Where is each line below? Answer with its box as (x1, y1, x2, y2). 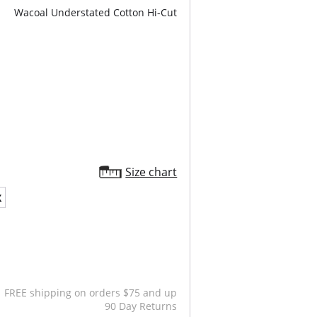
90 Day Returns (105, 299, 178, 313)
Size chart (125, 164, 178, 180)
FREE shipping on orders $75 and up (4, 286, 178, 299)
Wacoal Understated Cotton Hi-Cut (14, 6, 178, 19)
